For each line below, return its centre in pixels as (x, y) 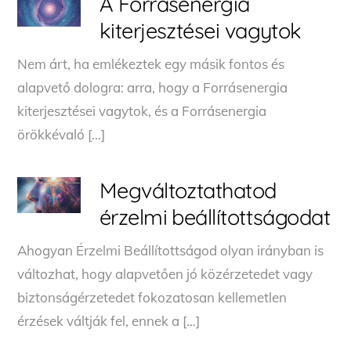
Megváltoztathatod (188, 190)
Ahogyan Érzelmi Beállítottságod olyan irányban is (171, 250)
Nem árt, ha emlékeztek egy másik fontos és (151, 63)
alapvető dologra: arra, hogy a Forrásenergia (153, 87)
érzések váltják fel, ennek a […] (109, 320)
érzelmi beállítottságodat (215, 217)
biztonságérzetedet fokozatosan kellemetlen (152, 297)
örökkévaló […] (62, 134)
